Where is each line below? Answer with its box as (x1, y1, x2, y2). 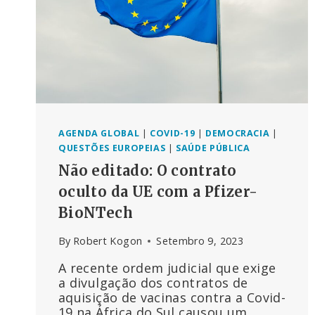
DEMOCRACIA (205, 127, 270, 140)
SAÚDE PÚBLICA (176, 142, 250, 155)
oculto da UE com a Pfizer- (58, 182, 258, 200)
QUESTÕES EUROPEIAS (58, 142, 166, 155)
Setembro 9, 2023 (156, 234, 244, 248)
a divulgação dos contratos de (58, 274, 248, 292)
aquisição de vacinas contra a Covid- (58, 289, 285, 307)
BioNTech (58, 203, 133, 221)
